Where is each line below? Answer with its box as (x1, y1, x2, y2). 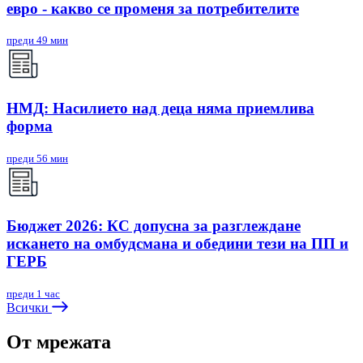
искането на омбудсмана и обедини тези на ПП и (6, 235, 348, 253)
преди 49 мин (6, 34, 68, 47)
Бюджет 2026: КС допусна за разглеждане (6, 217, 301, 235)
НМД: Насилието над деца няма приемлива (6, 99, 314, 117)
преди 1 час (6, 288, 60, 301)
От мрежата (6, 331, 111, 353)
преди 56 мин (6, 152, 68, 164)
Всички (6, 301, 52, 315)
